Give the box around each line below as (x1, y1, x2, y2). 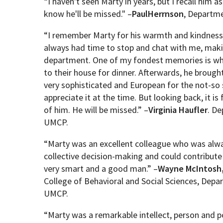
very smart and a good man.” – (44, 163, 158, 174)
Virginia (148, 104, 177, 115)
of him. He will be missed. (44, 104, 138, 115)
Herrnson (148, 8, 184, 19)
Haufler (179, 104, 208, 115)
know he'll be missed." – (44, 8, 132, 19)
